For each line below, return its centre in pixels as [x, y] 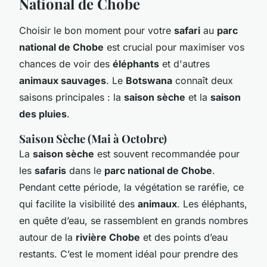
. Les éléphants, [212, 204]
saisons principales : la [72, 97]
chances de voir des [66, 63]
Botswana [149, 80]
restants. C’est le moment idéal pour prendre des [128, 254]
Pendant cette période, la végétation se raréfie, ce [131, 187]
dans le [85, 170]
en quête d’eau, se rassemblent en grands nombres [133, 220]
